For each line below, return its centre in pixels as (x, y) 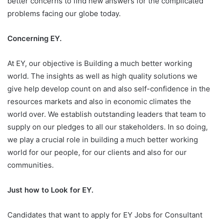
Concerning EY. (34, 38)
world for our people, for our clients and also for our (97, 152)
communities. (31, 165)
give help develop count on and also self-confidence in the (109, 88)
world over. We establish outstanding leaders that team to (107, 114)
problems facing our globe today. (64, 13)
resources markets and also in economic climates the (99, 101)
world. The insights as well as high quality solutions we (102, 76)
